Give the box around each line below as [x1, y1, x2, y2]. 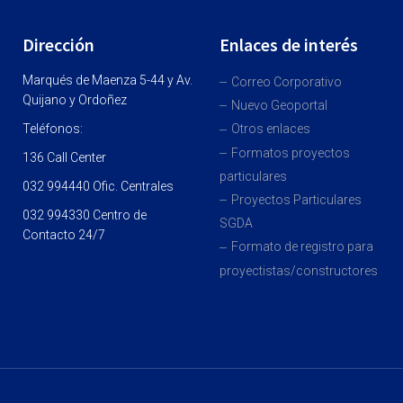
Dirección [22, 32, 94, 56]
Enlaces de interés [219, 32, 358, 56]
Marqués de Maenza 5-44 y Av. [22, 72, 193, 87]
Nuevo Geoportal [230, 98, 327, 113]
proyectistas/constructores [219, 263, 378, 278]
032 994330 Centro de [22, 207, 147, 222]
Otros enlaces [230, 121, 310, 137]
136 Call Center [22, 149, 106, 165]
